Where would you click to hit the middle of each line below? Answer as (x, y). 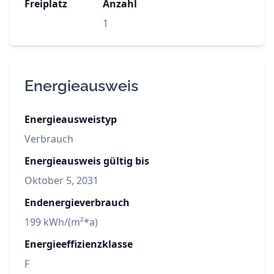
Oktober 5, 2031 (61, 181)
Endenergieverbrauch (77, 203)
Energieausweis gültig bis (87, 161)
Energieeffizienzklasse (79, 244)
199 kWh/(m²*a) (61, 222)
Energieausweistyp (71, 120)
